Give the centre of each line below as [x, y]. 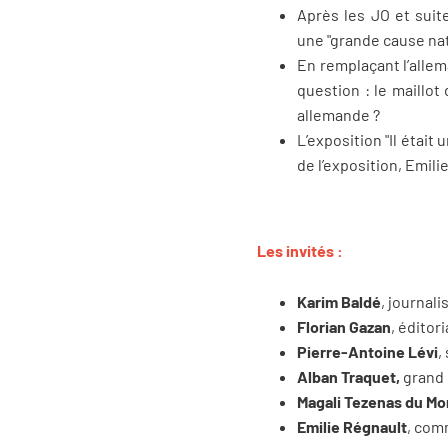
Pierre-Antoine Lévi [367, 351]
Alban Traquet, [348, 376]
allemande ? [340, 115]
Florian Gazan [344, 326]
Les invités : [300, 251]
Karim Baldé [339, 301]
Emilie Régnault [352, 426]
